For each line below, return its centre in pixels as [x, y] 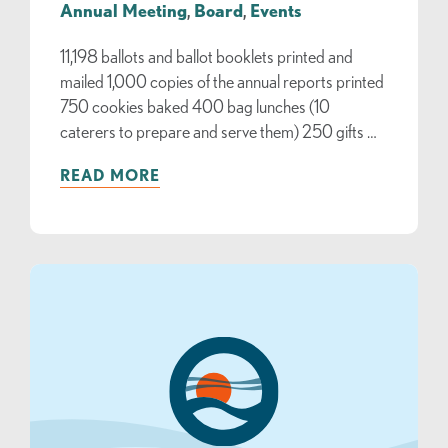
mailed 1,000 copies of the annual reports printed [222, 80]
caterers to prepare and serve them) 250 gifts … [218, 130]
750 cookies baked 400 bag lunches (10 [195, 105]
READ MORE [110, 174]
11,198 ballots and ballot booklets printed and [206, 55]
